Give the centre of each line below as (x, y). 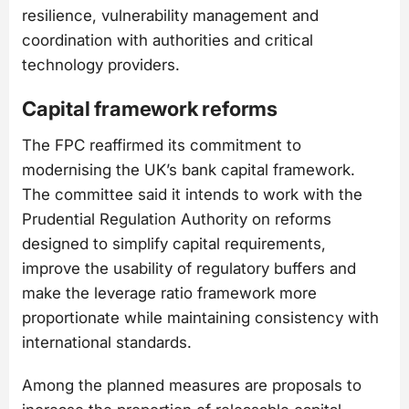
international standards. (107, 342)
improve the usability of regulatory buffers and (189, 268)
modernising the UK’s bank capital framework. (189, 169)
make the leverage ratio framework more (169, 293)
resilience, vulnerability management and (170, 16)
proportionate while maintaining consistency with (200, 317)
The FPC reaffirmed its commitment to (162, 145)
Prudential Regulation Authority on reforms (177, 219)
